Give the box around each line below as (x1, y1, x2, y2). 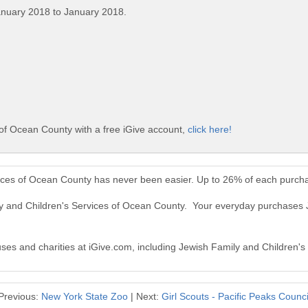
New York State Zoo (41, 291, 128, 302)
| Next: (127, 291, 162, 302)
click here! (188, 123, 232, 135)
